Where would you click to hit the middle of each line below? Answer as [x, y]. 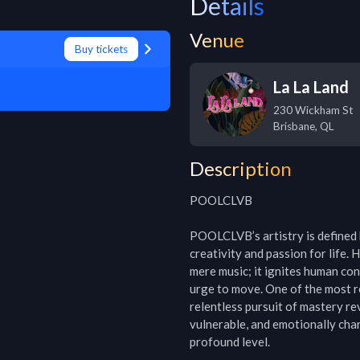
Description [241, 168]
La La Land [311, 87]
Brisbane [294, 126]
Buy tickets [101, 49]
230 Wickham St [313, 110]
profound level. [230, 342]
